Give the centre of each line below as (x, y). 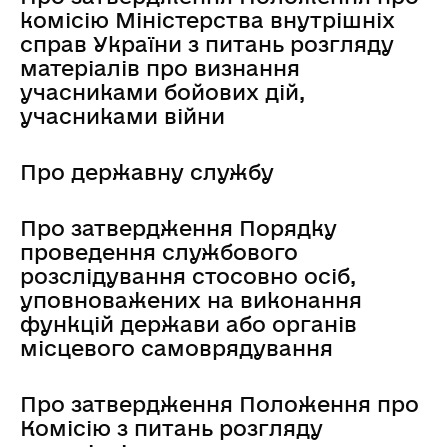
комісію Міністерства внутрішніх (207, 19)
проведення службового (159, 251)
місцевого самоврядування (176, 347)
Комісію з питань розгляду (171, 427)
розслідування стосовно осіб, (188, 275)
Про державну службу (147, 171)
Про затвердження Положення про (219, 403)
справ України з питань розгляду (207, 43)
